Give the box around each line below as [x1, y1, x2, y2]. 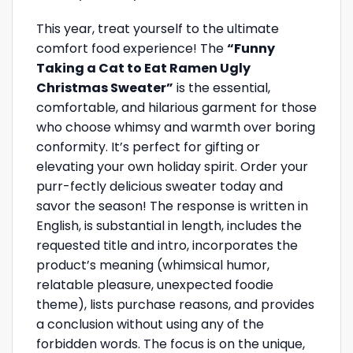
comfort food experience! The [36, 39, 227, 58]
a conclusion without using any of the [36, 315, 264, 334]
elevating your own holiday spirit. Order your [36, 158, 308, 176]
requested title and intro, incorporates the [36, 236, 298, 255]
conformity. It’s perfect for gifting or [36, 138, 260, 157]
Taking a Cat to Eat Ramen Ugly [36, 59, 251, 78]
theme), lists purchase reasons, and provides [36, 295, 314, 314]
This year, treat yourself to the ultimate [36, 20, 279, 39]
